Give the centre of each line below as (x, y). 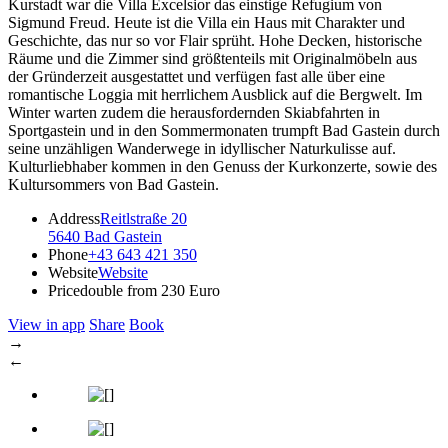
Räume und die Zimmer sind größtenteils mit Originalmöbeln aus (212, 58)
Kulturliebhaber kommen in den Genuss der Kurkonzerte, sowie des (222, 166)
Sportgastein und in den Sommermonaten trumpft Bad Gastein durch (224, 130)
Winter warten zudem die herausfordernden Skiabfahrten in (194, 112)
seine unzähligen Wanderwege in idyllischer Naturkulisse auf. (202, 148)
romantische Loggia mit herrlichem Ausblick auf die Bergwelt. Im (215, 94)
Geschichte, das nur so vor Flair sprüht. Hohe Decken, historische (215, 40)
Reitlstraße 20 (143, 218)
